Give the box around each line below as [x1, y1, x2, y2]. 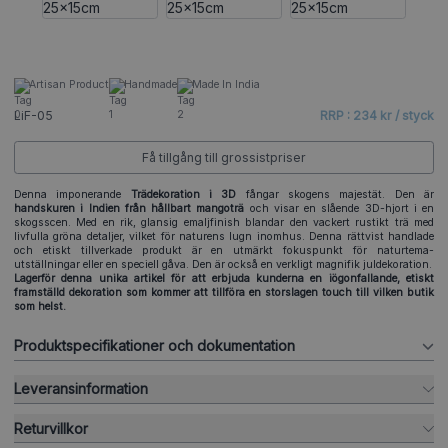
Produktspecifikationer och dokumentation [14, 337, 295, 355]
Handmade [124, 78, 177, 92]
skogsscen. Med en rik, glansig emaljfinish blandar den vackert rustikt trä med [14, 216, 434, 230]
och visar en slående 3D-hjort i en [244, 202, 434, 216]
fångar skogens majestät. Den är [245, 188, 435, 202]
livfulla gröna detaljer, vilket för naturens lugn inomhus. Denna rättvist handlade [14, 230, 434, 244]
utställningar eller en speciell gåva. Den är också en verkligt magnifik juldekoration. [14, 258, 432, 272]
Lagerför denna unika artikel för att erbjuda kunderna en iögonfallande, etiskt [14, 272, 434, 286]
